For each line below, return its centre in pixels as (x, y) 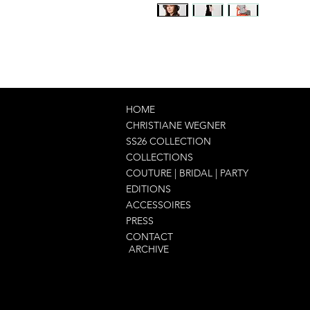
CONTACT (149, 237)
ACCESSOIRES (158, 205)
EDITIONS (148, 189)
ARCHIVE (149, 249)
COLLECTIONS (159, 157)
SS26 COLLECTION (168, 141)
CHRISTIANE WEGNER (176, 125)
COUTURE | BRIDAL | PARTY (187, 173)
